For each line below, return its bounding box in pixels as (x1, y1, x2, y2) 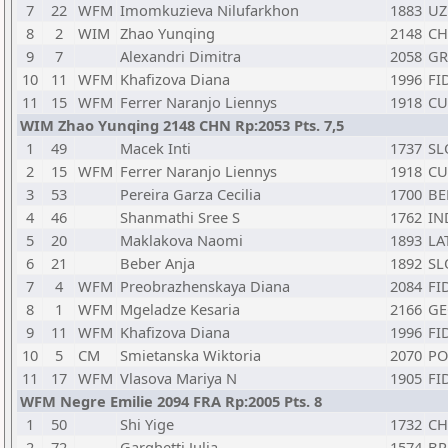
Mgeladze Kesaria (120, 299, 240, 319)
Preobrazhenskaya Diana (120, 276, 290, 296)
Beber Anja (120, 253, 195, 273)
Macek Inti (120, 138, 191, 158)
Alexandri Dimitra (120, 46, 241, 66)
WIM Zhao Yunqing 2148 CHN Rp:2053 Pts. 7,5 (20, 115, 344, 135)
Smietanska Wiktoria (120, 345, 261, 365)
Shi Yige (120, 414, 174, 434)
